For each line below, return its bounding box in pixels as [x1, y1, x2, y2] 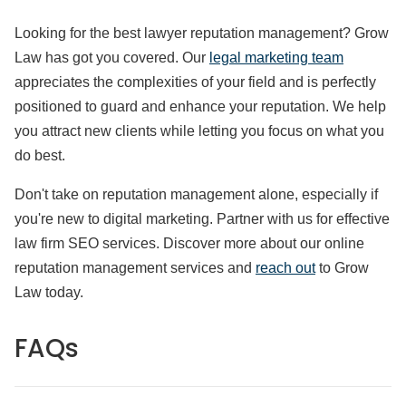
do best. [14, 148, 65, 163]
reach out [256, 260, 315, 275]
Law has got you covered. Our [14, 50, 209, 65]
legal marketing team [209, 50, 343, 65]
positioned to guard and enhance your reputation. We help [14, 99, 386, 114]
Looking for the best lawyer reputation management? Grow [14, 25, 389, 41]
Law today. [14, 285, 83, 300]
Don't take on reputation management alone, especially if [14, 187, 378, 202]
